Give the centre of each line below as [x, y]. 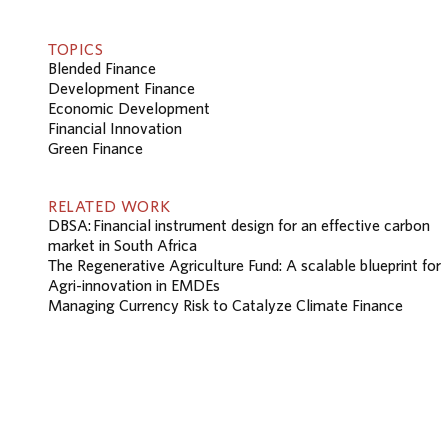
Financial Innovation [115, 127]
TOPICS [76, 48]
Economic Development [129, 107]
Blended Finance [102, 67]
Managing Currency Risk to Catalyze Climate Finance [225, 305]
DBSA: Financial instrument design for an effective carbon [239, 225]
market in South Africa [122, 245]
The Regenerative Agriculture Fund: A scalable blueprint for [244, 265]
